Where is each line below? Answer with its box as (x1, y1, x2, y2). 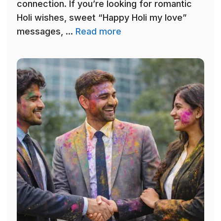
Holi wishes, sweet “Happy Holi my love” (17, 12, 186, 23)
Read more (75, 26, 121, 37)
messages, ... (17, 26, 75, 37)
